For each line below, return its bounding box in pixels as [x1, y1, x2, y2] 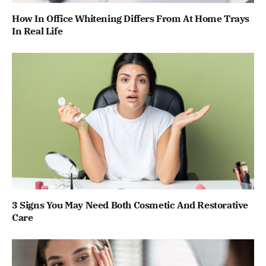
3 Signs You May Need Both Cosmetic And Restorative [12, 198, 249, 211]
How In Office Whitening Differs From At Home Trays [12, 12, 250, 25]
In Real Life [12, 25, 63, 37]
